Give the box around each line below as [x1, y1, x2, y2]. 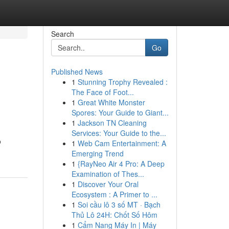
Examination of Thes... [71, 169, 144, 179]
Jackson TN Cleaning [77, 118, 147, 128]
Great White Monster [77, 97, 145, 107]
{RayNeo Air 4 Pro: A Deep [77, 158, 165, 169]
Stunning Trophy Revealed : [77, 77, 168, 87]
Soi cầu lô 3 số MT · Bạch [77, 199, 161, 210]
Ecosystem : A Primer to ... [71, 189, 157, 199]
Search [51, 29, 74, 39]
